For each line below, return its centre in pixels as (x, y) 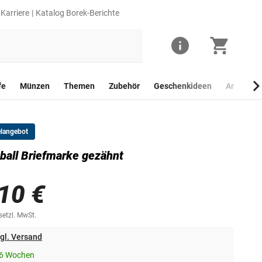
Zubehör (124, 86)
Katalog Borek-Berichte (77, 13)
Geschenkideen (183, 86)
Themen (79, 86)
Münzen (35, 86)
